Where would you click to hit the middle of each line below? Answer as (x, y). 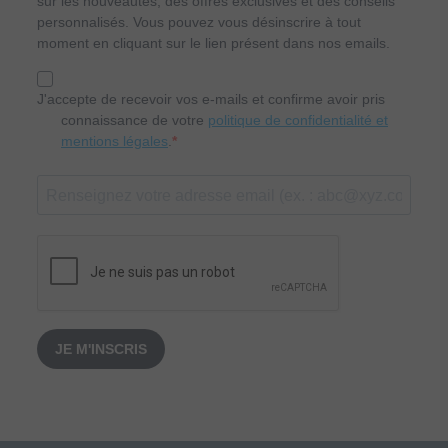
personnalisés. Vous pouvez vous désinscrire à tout (199, 22)
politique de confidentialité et (298, 120)
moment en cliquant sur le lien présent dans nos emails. (213, 43)
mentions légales (114, 141)
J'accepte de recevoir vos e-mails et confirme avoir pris (211, 99)
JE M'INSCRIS (101, 348)
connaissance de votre (134, 120)
